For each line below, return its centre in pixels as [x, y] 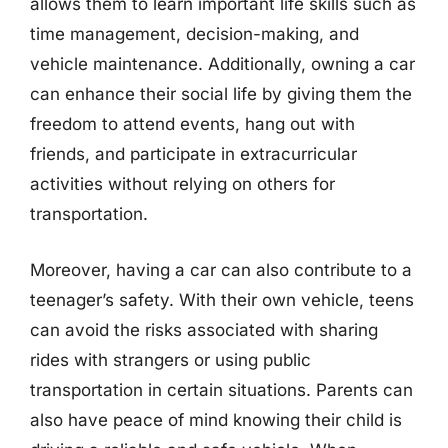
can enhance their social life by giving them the [221, 94]
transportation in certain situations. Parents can [221, 389]
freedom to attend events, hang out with [192, 124]
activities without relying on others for [182, 184]
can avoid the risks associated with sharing [204, 329]
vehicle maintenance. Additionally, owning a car [222, 64]
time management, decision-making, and [194, 34]
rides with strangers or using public [170, 359]
